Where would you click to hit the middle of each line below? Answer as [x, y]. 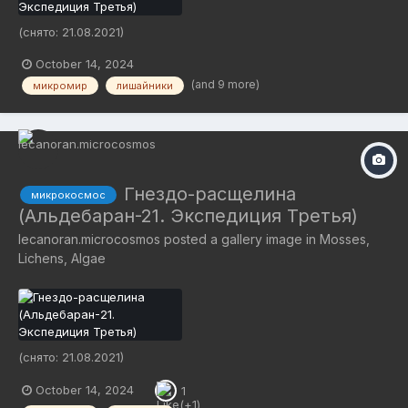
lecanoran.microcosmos [89, 239]
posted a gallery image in [240, 239]
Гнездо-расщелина [210, 194]
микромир [60, 85]
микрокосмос [68, 195]
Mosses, [345, 239]
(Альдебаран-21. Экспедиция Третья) [188, 215]
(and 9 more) [225, 84]
